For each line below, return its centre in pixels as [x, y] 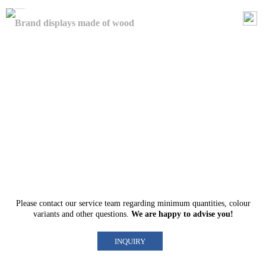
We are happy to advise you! [182, 214]
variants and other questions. [82, 214]
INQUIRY [130, 241]
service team [99, 203]
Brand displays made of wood [75, 23]
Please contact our [47, 203]
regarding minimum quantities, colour [185, 203]
